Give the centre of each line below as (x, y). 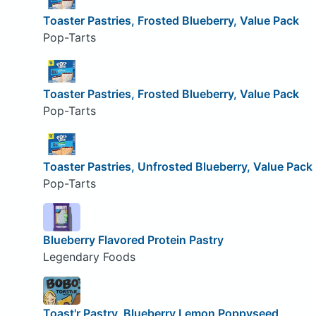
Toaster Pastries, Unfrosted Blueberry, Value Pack (177, 167)
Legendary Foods (89, 256)
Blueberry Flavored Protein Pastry (133, 239)
